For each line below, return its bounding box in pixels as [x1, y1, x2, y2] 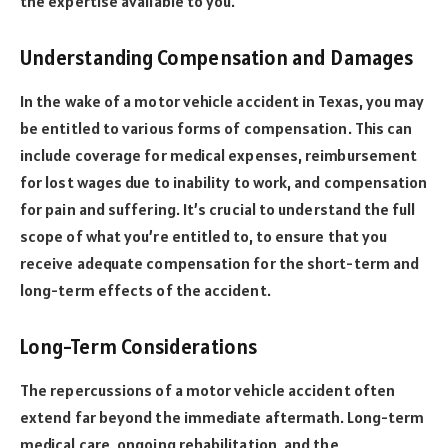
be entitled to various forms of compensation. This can [20, 118, 413, 139]
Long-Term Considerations [20, 332, 257, 360]
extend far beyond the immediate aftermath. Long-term [20, 407, 425, 428]
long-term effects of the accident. [20, 280, 271, 301]
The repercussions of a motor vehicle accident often [20, 380, 396, 401]
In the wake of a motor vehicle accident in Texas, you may [20, 91, 425, 112]
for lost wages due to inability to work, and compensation [20, 172, 428, 193]
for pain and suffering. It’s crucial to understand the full [20, 199, 415, 220]
